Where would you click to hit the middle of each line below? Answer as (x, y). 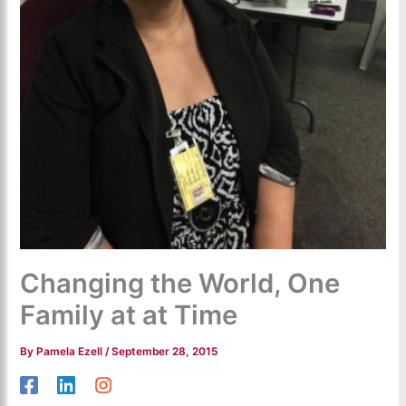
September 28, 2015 (165, 352)
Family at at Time (129, 315)
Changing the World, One (180, 284)
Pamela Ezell (71, 352)
